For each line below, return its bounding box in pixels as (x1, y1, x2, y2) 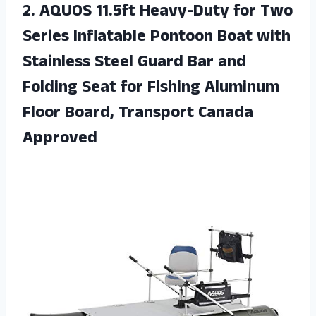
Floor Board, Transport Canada (23, 100, 253, 129)
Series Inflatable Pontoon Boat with (23, 24, 291, 53)
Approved (23, 126, 97, 154)
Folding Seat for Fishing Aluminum (23, 75, 279, 104)
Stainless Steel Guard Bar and (23, 49, 246, 78)
